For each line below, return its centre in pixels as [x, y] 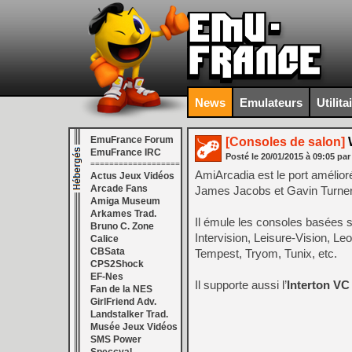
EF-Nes [107, 277]
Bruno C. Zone [122, 226]
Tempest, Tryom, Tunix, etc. [266, 253]
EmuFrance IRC [126, 152]
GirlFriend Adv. [123, 302]
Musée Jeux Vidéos [134, 327]
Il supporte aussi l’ [241, 285]
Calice [104, 239]
